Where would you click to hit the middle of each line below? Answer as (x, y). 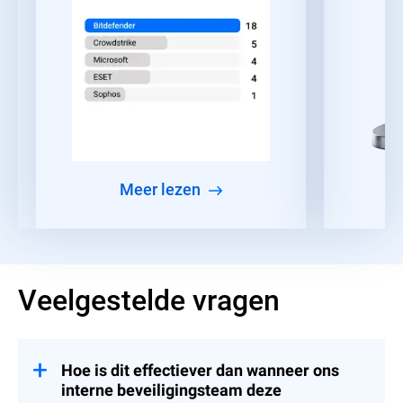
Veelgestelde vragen (149, 299)
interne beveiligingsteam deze (171, 390)
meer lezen (169, 188)
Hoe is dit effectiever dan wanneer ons (200, 370)
